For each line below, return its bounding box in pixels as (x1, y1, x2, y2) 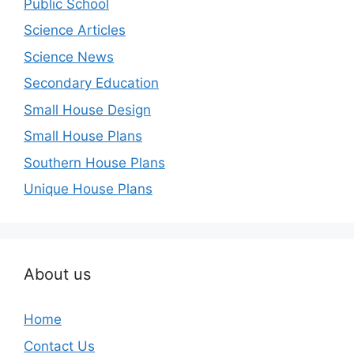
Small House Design (24, 101, 151, 118)
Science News (24, 48, 114, 65)
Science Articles (24, 22, 126, 38)
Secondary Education (24, 75, 159, 91)
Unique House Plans (24, 181, 153, 197)
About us (24, 265, 91, 284)
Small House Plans (24, 128, 142, 144)
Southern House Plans (24, 154, 165, 171)
